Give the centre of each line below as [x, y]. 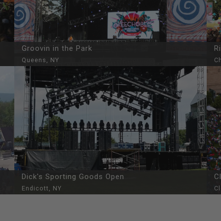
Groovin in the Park [57, 48]
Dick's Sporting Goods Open [73, 177]
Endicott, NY [42, 188]
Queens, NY [40, 60]
